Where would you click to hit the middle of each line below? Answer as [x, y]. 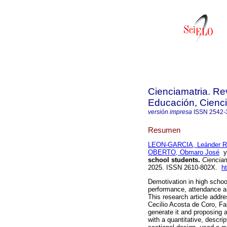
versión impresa [170, 112]
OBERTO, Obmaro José [184, 153]
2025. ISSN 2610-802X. [185, 168]
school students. [174, 160]
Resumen [164, 130]
